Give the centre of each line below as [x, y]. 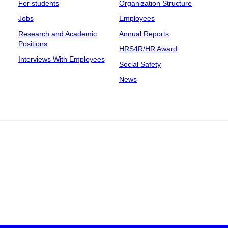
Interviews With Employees [61, 59]
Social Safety [140, 64]
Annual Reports [144, 34]
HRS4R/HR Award [148, 49]
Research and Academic [57, 34]
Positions [33, 44]
